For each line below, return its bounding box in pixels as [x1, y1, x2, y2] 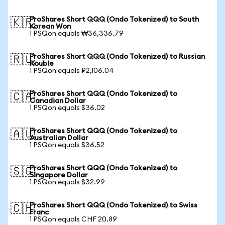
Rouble [30, 60, 54, 67]
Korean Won [30, 23, 71, 30]
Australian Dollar [30, 135, 88, 142]
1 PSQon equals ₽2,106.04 [30, 67, 114, 74]
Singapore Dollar [30, 172, 88, 179]
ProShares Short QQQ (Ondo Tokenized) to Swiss [30, 202, 197, 209]
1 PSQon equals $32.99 [30, 179, 105, 186]
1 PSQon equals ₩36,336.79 [30, 30, 124, 37]
